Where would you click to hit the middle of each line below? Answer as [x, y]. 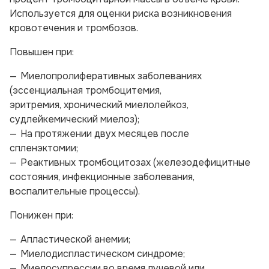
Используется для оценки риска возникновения [121, 14]
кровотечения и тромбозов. [74, 28]
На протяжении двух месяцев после [105, 134]
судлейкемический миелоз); [74, 119]
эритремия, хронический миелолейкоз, [99, 105]
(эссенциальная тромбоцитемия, [86, 90]
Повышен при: [42, 52]
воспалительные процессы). [75, 191]
